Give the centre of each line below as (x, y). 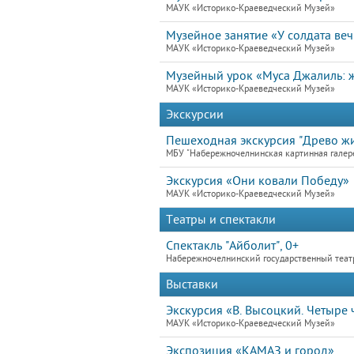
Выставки (192, 284)
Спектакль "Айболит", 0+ (232, 246)
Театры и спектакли (221, 220)
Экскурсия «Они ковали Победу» (258, 181)
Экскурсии (195, 115)
